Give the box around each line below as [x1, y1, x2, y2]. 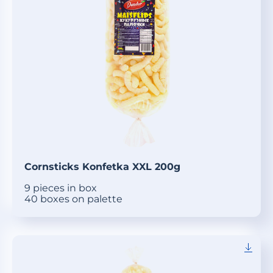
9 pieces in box [24, 182, 97, 194]
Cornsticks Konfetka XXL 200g [24, 161, 180, 173]
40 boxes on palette [24, 193, 122, 205]
